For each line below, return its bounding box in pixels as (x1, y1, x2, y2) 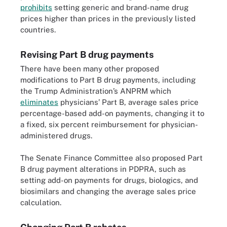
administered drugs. (20, 131, 92, 140)
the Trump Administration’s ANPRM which (20, 86, 171, 95)
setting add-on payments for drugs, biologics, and (20, 176, 198, 184)
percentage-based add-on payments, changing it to (20, 108, 204, 118)
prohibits (20, 3, 52, 12)
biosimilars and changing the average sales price (20, 187, 196, 196)
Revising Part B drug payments (20, 49, 154, 60)
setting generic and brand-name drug (52, 3, 188, 12)
